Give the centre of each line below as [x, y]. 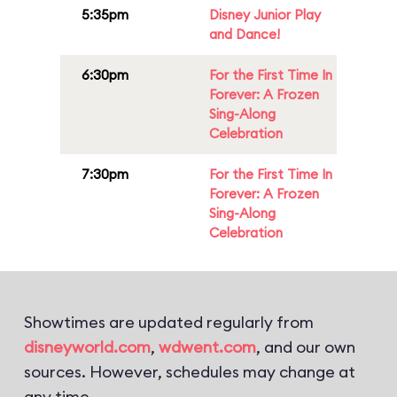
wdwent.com [207, 347]
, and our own [306, 347]
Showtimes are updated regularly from [169, 322]
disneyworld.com [87, 347]
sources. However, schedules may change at [190, 372]
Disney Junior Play [265, 15]
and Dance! [245, 34]
